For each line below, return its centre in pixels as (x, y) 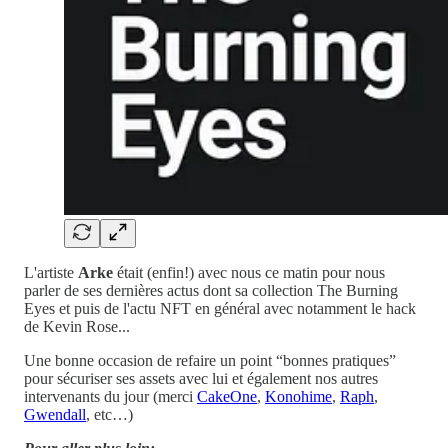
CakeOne (227, 396)
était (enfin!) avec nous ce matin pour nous (249, 272)
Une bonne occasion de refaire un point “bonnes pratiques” (210, 360)
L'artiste (51, 272)
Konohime (298, 396)
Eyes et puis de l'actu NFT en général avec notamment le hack (220, 308)
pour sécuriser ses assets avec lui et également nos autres (201, 378)
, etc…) (109, 414)
